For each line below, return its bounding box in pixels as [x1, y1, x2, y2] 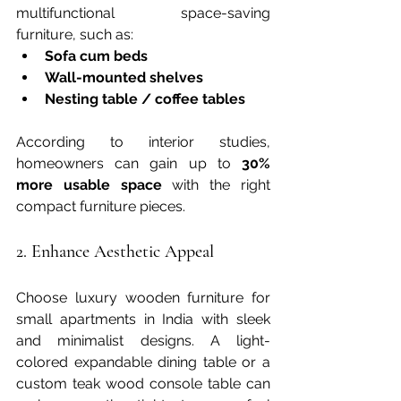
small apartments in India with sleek [16, 310, 270, 328]
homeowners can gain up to [16, 154, 242, 172]
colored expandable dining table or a [16, 353, 270, 371]
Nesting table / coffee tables [45, 90, 245, 107]
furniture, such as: [16, 25, 133, 43]
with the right [161, 175, 271, 193]
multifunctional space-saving [16, 4, 270, 21]
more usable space [16, 175, 162, 193]
